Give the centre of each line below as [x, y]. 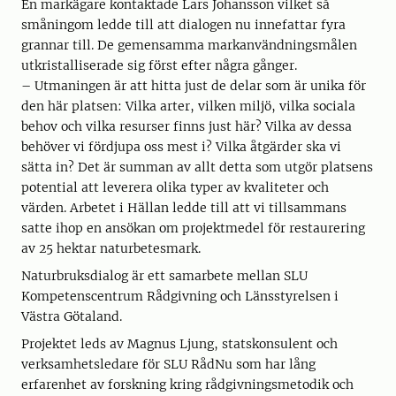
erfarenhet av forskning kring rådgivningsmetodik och [187, 385]
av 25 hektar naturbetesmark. [111, 249]
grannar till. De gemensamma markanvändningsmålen [189, 46]
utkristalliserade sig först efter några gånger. [159, 66]
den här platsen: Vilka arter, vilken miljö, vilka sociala [188, 107]
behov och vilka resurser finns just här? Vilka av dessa [187, 127]
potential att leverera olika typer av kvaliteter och [175, 188]
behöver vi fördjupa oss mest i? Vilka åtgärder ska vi [181, 147]
